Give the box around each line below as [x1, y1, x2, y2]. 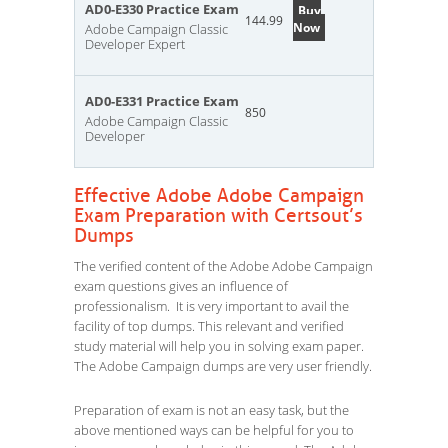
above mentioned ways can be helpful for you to [74, 421, 354, 439]
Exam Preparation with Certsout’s [74, 204, 363, 228]
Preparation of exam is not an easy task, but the [74, 401, 349, 419]
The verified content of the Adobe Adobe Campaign [74, 257, 373, 275]
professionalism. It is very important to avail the [74, 297, 349, 315]
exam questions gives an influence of [74, 277, 288, 295]
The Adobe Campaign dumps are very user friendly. [74, 357, 372, 375]
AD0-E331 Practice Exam [85, 92, 239, 110]
